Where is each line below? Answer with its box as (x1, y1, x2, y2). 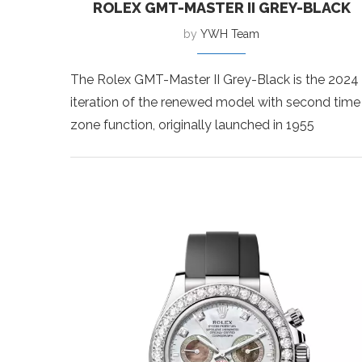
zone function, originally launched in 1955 (70, 116, 314, 133)
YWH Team (200, 27, 260, 40)
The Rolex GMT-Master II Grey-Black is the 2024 (70, 71, 359, 87)
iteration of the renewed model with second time (70, 94, 360, 110)
